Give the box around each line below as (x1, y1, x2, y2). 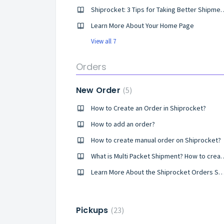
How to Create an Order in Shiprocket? (91, 103, 206, 112)
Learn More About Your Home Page (91, 21, 194, 30)
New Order (76, 84, 122, 96)
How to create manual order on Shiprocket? (91, 135, 221, 144)
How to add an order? (91, 119, 155, 128)
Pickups (76, 204, 110, 216)
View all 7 (91, 37, 116, 45)
